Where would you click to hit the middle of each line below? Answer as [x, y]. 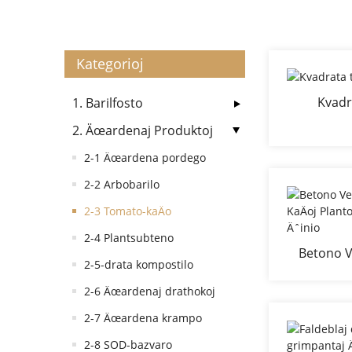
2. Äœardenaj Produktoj [143, 130]
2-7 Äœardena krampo [143, 318]
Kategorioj [110, 64]
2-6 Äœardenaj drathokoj [150, 291]
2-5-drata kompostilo [139, 264]
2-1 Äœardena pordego [145, 158]
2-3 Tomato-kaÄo [128, 211]
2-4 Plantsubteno [129, 238]
